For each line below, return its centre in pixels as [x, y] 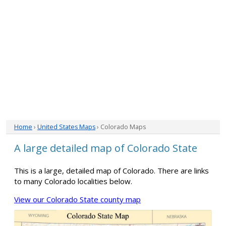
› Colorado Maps [121, 127]
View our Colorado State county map [77, 199]
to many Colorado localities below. [73, 181]
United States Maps [66, 127]
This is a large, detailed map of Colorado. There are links [111, 171]
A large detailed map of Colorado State [106, 148]
